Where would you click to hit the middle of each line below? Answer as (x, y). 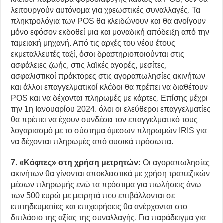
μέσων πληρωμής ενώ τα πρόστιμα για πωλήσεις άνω (106, 184)
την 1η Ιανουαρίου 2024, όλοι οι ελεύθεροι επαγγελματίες (111, 109)
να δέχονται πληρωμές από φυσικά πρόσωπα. (92, 141)
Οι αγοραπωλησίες (175, 162)
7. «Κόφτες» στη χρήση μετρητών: (76, 162)
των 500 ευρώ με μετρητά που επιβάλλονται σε (93, 195)
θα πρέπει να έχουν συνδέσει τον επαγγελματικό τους (105, 119)
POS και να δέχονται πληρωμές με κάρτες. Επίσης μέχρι (110, 98)
